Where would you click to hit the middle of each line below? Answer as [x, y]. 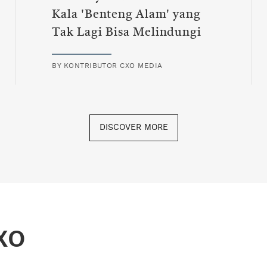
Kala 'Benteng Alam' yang [126, 15]
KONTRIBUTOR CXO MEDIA [113, 66]
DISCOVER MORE [133, 128]
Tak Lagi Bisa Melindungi [127, 33]
